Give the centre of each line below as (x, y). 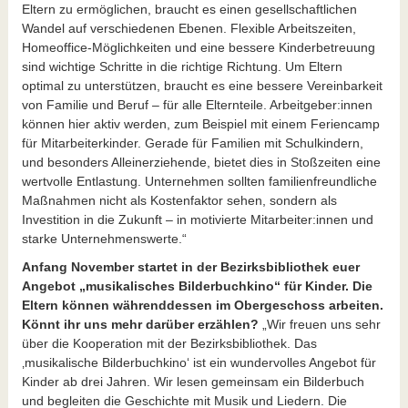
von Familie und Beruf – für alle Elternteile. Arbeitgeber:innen (197, 104)
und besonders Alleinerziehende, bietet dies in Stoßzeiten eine (201, 162)
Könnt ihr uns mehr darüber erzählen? (142, 324)
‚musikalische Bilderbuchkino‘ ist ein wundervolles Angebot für (199, 362)
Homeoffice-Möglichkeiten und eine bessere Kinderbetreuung (198, 47)
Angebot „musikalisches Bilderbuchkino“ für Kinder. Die (197, 286)
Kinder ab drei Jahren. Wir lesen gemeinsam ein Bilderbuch (193, 381)
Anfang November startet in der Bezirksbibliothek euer (190, 266)
